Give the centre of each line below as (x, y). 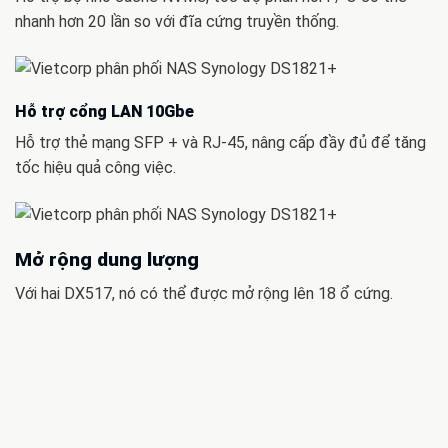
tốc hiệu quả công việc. (95, 167)
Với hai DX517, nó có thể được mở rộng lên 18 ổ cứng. (204, 294)
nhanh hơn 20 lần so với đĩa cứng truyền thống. (177, 21)
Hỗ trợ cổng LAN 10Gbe (104, 111)
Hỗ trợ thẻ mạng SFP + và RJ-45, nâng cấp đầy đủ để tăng (220, 142)
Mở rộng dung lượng (107, 259)
